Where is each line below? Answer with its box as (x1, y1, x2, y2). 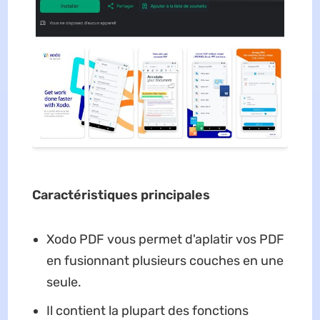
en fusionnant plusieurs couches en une (46, 252, 284, 269)
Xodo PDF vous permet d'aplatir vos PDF (46, 231, 284, 247)
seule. (46, 274, 81, 290)
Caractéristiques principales (31, 186, 210, 203)
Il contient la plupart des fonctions (46, 302, 249, 319)
